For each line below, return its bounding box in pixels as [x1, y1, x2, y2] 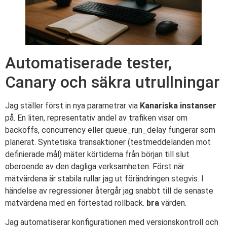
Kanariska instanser [140, 100, 216, 110]
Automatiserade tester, [5, 53, 172, 72]
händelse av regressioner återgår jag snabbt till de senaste [5, 185, 213, 196]
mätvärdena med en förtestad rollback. [5, 198, 146, 208]
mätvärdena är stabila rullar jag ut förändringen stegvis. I [5, 173, 204, 183]
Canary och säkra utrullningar [5, 72, 220, 92]
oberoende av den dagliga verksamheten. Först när [5, 161, 184, 171]
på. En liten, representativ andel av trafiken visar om [5, 112, 187, 123]
